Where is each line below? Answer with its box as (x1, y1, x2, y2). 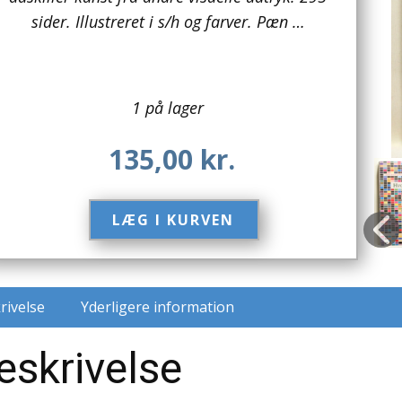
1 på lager (132, 97, 204, 119)
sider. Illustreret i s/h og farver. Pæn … (31, 11, 305, 33)
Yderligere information (81, 297, 234, 318)
